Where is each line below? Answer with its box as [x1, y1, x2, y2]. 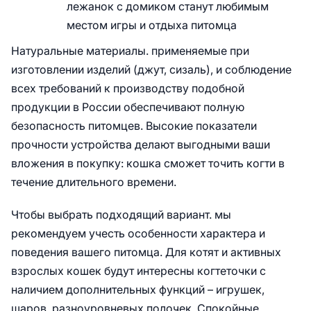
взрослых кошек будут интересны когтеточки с [11, 264, 266, 277]
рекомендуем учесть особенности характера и [11, 227, 265, 239]
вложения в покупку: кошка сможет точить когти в [11, 157, 285, 169]
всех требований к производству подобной [11, 82, 244, 94]
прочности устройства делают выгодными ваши [11, 138, 270, 151]
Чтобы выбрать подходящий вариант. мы [11, 208, 231, 221]
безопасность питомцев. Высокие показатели [11, 119, 257, 132]
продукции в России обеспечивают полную [11, 101, 244, 113]
